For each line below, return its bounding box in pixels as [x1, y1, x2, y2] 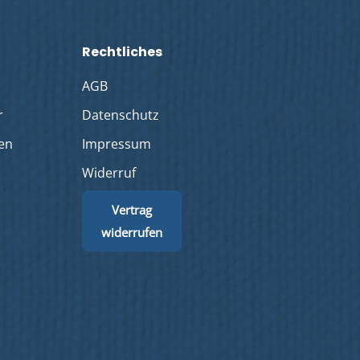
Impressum [82, 135, 152, 153]
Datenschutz [82, 106, 160, 125]
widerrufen [101, 224, 163, 241]
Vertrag [112, 202, 153, 219]
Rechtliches [82, 43, 163, 62]
